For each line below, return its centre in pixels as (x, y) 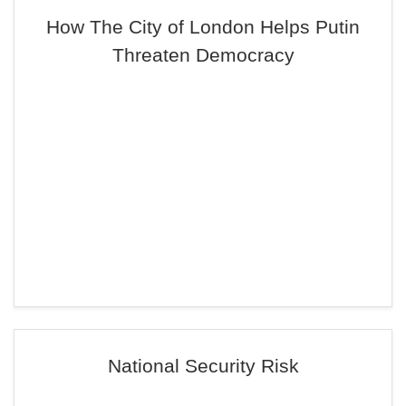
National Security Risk (203, 366)
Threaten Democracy (203, 55)
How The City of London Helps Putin (203, 27)
